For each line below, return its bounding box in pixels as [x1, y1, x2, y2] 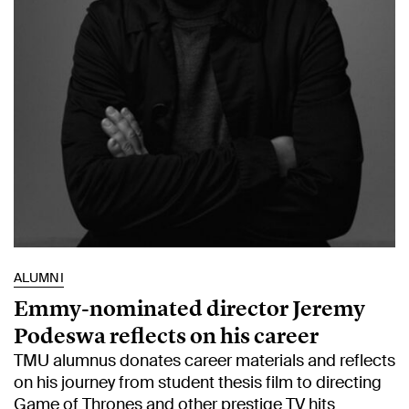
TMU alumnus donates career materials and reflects [14, 350, 395, 372]
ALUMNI [14, 269, 64, 287]
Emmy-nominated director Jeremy [14, 294, 365, 323]
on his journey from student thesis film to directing [14, 372, 382, 394]
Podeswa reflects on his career [14, 321, 319, 351]
